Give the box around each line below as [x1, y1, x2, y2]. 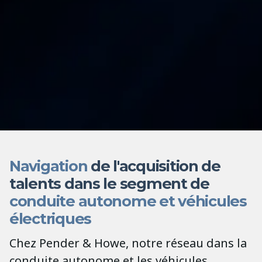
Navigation [9, 156, 88, 175]
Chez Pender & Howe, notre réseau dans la [9, 235, 247, 251]
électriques [9, 209, 92, 227]
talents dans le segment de [9, 174, 209, 192]
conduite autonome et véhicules [9, 191, 247, 210]
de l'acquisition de [87, 156, 220, 175]
